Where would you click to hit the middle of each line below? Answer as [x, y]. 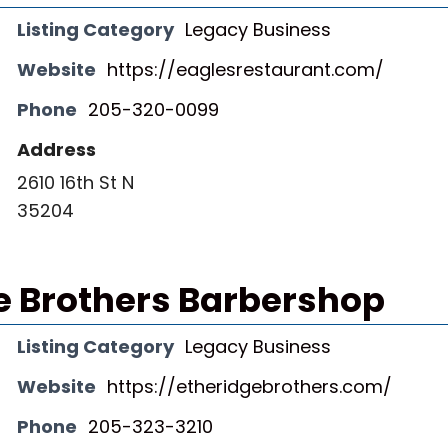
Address [56, 149]
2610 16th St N [75, 182]
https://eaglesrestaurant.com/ [245, 69]
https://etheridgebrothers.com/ [249, 386]
